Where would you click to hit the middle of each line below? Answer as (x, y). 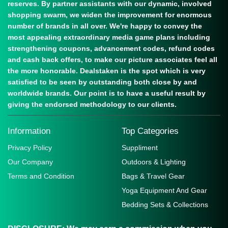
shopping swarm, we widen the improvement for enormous (110, 15)
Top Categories (150, 131)
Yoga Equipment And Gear (164, 191)
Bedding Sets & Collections (165, 205)
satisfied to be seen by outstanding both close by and (102, 82)
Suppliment (140, 148)
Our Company (30, 162)
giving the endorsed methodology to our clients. (92, 105)
